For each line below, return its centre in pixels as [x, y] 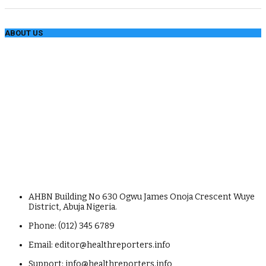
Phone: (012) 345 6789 [72, 226]
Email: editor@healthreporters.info [99, 245]
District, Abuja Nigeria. [73, 207]
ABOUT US [24, 33]
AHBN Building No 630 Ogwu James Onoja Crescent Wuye [142, 197]
